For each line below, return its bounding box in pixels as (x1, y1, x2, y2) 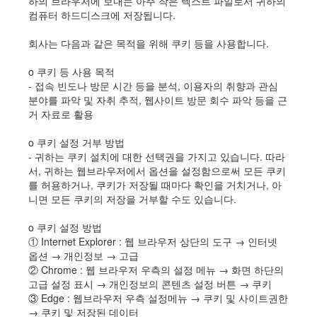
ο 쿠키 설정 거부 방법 (28, 135, 125, 150)
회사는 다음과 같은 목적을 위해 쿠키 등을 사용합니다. (28, 36, 269, 51)
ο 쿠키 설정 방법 (28, 220, 102, 235)
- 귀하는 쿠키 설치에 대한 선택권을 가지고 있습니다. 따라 (28, 149, 285, 164)
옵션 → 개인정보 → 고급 (28, 248, 139, 263)
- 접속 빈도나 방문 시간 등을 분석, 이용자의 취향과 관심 (28, 79, 278, 93)
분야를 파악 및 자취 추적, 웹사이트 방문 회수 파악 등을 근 (28, 93, 287, 108)
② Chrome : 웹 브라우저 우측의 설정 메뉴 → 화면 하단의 (28, 263, 284, 277)
